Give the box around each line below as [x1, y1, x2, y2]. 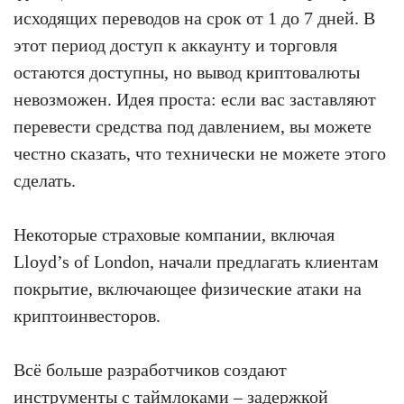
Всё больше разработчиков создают [14, 359, 287, 380]
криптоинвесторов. [14, 305, 161, 326]
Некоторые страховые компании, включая [14, 224, 335, 244]
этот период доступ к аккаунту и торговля [14, 34, 337, 55]
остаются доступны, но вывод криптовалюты [14, 61, 360, 82]
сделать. [14, 170, 76, 190]
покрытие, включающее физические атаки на [14, 278, 362, 298]
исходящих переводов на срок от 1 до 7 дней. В [14, 7, 375, 28]
